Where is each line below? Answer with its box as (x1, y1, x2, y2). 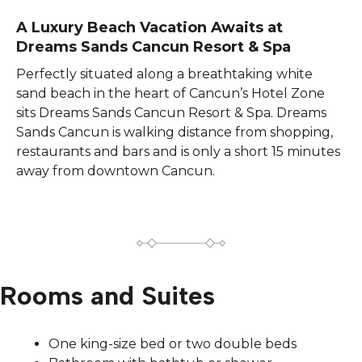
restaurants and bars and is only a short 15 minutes (16, 144, 340, 159)
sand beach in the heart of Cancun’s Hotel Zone (16, 86, 325, 101)
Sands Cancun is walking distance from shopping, (16, 124, 333, 140)
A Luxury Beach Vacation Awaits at (16, 19, 283, 36)
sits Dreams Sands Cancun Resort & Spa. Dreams (16, 105, 326, 120)
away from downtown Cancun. (16, 163, 215, 179)
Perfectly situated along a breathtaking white (16, 66, 313, 82)
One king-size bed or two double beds (48, 336, 297, 351)
